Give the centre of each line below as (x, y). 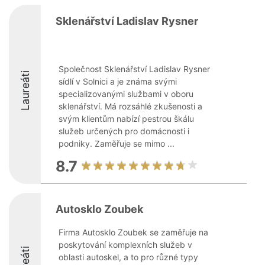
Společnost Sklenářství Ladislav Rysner (134, 69)
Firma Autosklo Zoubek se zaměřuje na (133, 232)
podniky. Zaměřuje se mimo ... (117, 143)
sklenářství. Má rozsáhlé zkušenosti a (130, 106)
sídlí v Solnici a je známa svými (118, 81)
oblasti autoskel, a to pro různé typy (128, 257)
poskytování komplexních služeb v (125, 245)
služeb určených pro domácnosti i (124, 131)
